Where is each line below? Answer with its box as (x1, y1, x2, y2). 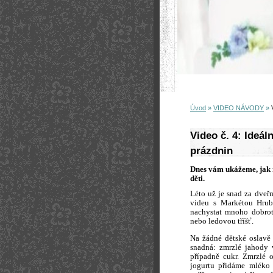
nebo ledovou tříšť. (190, 216, 253, 225)
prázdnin (190, 145, 233, 157)
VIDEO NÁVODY (213, 104, 264, 112)
